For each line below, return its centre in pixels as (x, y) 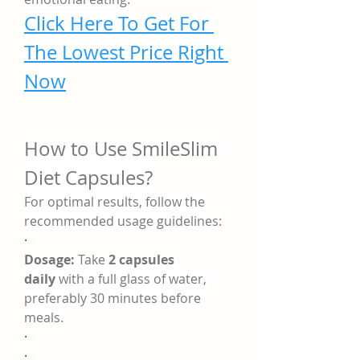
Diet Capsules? (88, 178)
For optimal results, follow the (115, 202)
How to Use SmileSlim (121, 149)
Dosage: (49, 260)
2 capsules (141, 260)
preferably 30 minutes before (112, 298)
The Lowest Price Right (124, 52)
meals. (44, 317)
